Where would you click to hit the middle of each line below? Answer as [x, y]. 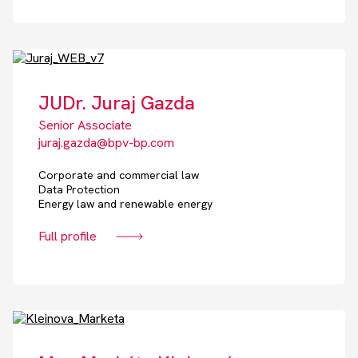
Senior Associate [85, 125]
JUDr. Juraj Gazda [116, 102]
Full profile [67, 236]
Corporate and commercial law [118, 175]
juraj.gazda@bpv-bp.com [106, 142]
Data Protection [79, 189]
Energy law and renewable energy [125, 203]
